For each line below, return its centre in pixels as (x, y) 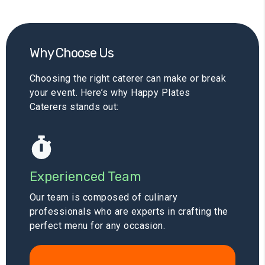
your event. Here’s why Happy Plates (110, 93)
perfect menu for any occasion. (98, 226)
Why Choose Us (72, 53)
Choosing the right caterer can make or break (128, 79)
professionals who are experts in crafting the (129, 212)
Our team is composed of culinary (104, 198)
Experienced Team (85, 177)
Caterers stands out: (74, 107)
